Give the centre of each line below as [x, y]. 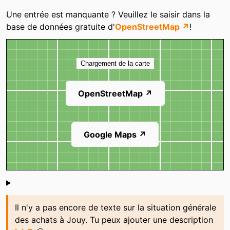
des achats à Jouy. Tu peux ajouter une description [114, 219]
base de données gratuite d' [61, 26]
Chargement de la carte [115, 64]
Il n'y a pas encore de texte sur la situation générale [115, 207]
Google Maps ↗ [115, 135]
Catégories [39, 10]
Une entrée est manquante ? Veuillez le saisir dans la [108, 14]
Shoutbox [35, 185]
